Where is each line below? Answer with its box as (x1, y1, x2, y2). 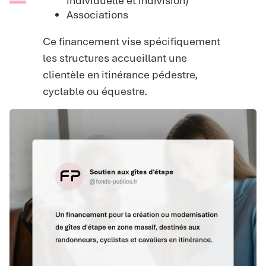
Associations (66, 8, 128, 22)
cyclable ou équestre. (42, 84, 147, 99)
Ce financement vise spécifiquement (42, 34, 220, 49)
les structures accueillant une (42, 51, 187, 65)
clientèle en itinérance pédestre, (42, 68, 198, 82)
